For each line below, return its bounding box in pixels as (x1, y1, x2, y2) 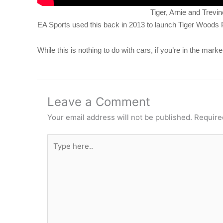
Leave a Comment (47, 94, 150, 109)
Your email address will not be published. (47, 112, 192, 122)
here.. (47, 147, 67, 157)
